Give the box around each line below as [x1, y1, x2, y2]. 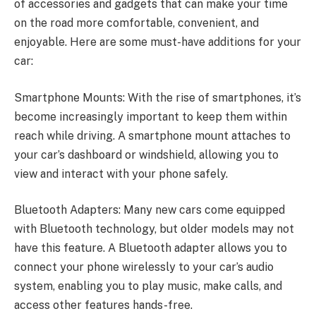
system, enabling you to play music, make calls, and [14, 279, 282, 293]
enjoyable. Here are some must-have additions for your [14, 35, 301, 49]
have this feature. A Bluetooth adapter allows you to [14, 241, 287, 255]
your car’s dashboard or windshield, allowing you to [14, 147, 279, 162]
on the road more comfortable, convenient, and [14, 16, 259, 30]
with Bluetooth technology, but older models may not [14, 222, 294, 236]
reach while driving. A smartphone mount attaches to [14, 128, 291, 142]
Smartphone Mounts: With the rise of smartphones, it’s [14, 90, 301, 104]
